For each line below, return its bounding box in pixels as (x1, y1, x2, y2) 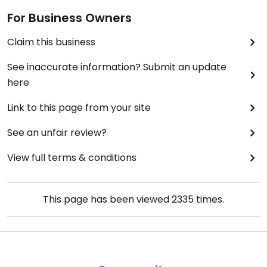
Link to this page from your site (7, 101, 151, 115)
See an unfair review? (7, 126, 107, 140)
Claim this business (7, 35, 95, 49)
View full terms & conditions (7, 151, 136, 165)
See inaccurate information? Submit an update (7, 60, 226, 74)
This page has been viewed (43, 193, 172, 207)
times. (194, 193, 224, 207)
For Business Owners (7, 10, 132, 27)
